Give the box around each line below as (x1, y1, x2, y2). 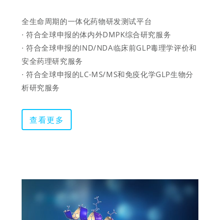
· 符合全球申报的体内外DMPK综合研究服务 (22, 29, 171, 40)
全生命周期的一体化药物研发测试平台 (22, 16, 152, 27)
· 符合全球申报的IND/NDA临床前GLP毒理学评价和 (22, 43, 197, 53)
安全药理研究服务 (22, 56, 83, 66)
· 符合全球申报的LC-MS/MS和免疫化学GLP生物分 (22, 69, 193, 80)
